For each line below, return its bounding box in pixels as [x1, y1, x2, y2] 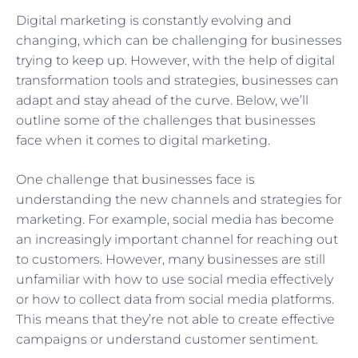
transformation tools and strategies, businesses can [16, 73, 339, 89]
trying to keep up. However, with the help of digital [16, 53, 335, 69]
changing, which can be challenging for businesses [16, 33, 342, 49]
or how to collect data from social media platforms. [16, 292, 334, 308]
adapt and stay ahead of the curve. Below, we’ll [16, 93, 308, 109]
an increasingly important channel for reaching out [16, 232, 338, 248]
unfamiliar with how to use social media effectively [16, 272, 333, 288]
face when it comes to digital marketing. [16, 133, 270, 149]
